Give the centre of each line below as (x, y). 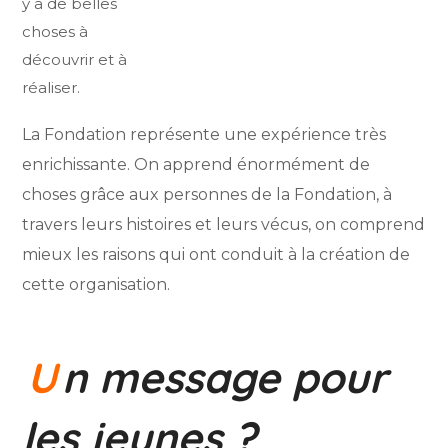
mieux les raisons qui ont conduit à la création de (216, 255)
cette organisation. (96, 285)
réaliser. (51, 88)
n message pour (225, 378)
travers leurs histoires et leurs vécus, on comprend (224, 225)
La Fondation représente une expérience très (204, 135)
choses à (55, 32)
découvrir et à (75, 60)
